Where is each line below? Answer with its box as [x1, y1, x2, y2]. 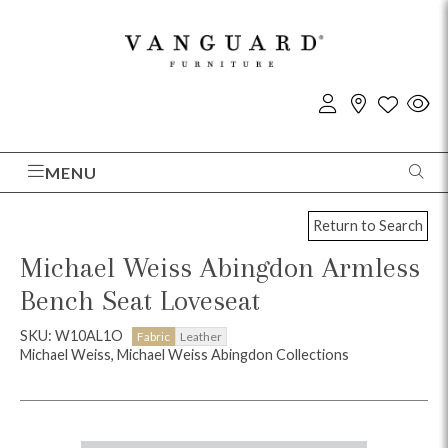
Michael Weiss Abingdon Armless [20, 250, 420, 284]
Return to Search [313, 217, 423, 235]
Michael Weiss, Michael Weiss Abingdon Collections [20, 345, 349, 363]
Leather [180, 328, 222, 344]
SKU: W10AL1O [20, 326, 126, 344]
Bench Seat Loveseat [20, 283, 260, 317]
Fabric [137, 328, 170, 344]
